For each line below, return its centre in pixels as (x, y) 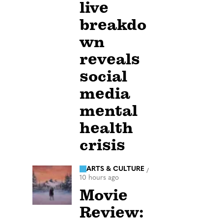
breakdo (113, 25)
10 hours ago (99, 178)
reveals (110, 59)
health (106, 128)
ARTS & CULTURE (115, 169)
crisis (102, 145)
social (103, 76)
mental (109, 110)
